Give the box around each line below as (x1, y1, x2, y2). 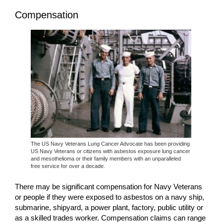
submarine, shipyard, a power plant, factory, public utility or (15, 203, 203, 212)
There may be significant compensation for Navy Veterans (15, 182, 202, 191)
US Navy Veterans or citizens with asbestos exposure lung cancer (31, 148, 190, 155)
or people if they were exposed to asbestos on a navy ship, (15, 192, 204, 201)
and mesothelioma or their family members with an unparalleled (31, 156, 181, 162)
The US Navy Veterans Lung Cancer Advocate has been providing (31, 141, 190, 147)
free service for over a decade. (31, 163, 105, 169)
